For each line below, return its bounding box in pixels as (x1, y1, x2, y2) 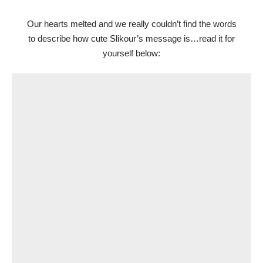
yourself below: (103, 48, 160, 58)
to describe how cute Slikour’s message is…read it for (28, 33, 235, 43)
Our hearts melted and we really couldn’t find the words (26, 18, 237, 29)
